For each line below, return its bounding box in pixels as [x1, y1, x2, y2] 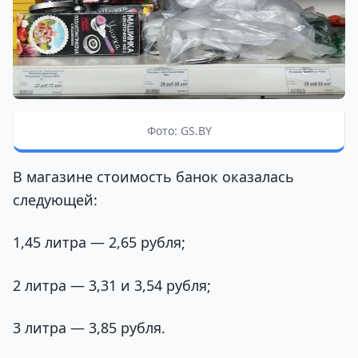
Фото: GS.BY [146, 123, 212, 139]
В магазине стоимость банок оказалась [13, 167, 294, 187]
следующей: [13, 190, 97, 210]
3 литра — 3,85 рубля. [13, 317, 165, 337]
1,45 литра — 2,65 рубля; [13, 233, 185, 253]
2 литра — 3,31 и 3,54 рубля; [13, 275, 211, 295]
